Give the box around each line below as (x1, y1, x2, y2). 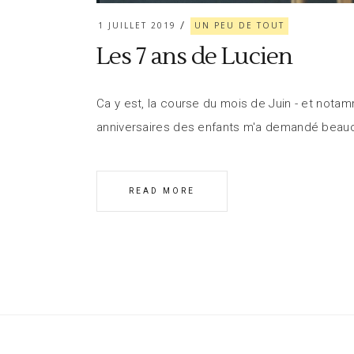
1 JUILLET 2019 (98, 19, 176, 31)
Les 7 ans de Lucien (96, 40, 292, 72)
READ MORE (129, 186, 195, 195)
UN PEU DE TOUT (194, 19, 285, 31)
